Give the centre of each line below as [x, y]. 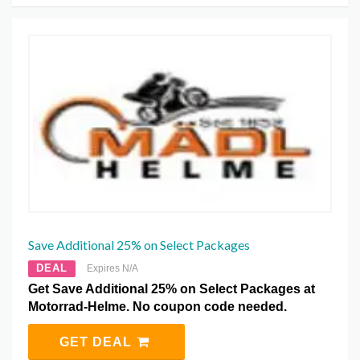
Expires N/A [112, 269]
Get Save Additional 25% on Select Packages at [172, 289]
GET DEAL [97, 342]
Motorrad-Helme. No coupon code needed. [157, 307]
